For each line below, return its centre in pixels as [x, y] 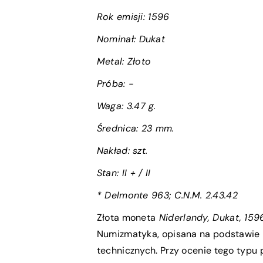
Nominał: [118, 39]
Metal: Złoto [124, 62]
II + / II [136, 173]
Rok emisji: [122, 17]
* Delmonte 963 [133, 195]
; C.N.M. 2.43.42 [203, 195]
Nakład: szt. [122, 151]
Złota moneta [126, 218]
